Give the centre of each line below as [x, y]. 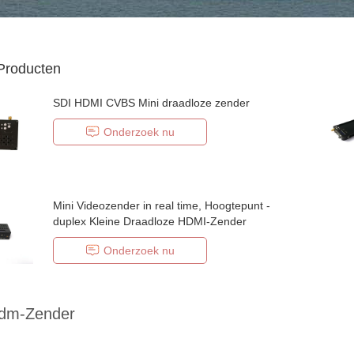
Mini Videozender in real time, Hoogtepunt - [162, 205]
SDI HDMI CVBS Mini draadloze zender [151, 103]
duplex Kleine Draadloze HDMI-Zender [150, 221]
